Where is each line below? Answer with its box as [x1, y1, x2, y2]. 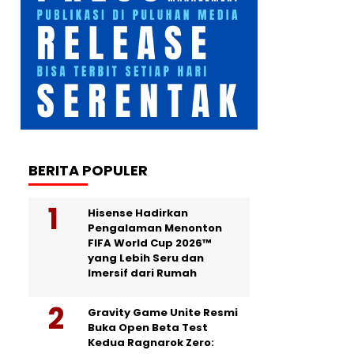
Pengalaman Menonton [88, 220, 222, 236]
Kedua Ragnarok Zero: [88, 335, 214, 351]
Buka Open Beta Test [88, 320, 208, 336]
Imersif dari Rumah [88, 265, 197, 281]
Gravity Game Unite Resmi [88, 305, 238, 321]
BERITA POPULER [28, 160, 148, 181]
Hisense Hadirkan [88, 205, 188, 221]
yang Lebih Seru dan [88, 250, 204, 266]
